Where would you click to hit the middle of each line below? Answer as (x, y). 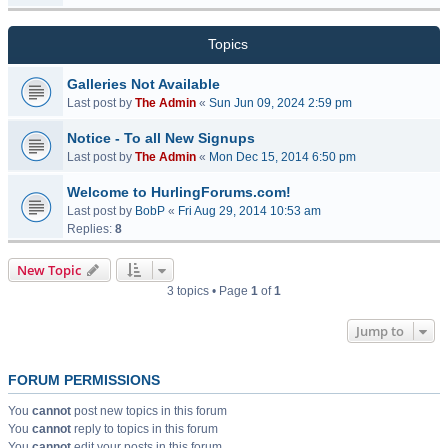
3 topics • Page (209, 291)
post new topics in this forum (149, 411)
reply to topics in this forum (144, 429)
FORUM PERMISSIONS (84, 380)
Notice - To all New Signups (161, 138)
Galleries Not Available (143, 84)
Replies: (91, 229)
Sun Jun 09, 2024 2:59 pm (280, 103)
